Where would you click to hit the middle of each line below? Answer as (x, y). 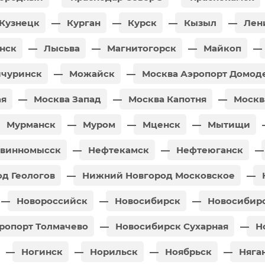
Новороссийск (51, 201)
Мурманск (30, 124)
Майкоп (221, 48)
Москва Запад (66, 99)
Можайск (91, 73)
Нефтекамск (117, 150)
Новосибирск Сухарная (171, 226)
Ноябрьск (187, 251)
